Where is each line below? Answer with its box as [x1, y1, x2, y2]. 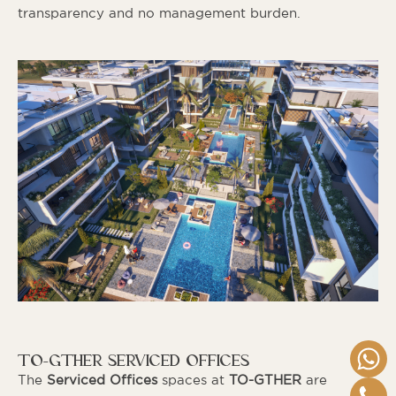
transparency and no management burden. [18, 8, 301, 19]
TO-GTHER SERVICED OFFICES [18, 354, 249, 370]
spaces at [157, 375, 229, 386]
